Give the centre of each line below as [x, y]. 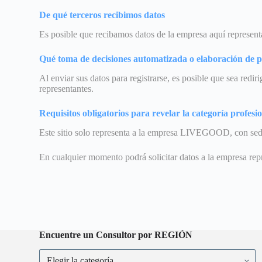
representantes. [67, 88]
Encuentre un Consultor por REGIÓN [116, 235]
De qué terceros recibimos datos [102, 15]
